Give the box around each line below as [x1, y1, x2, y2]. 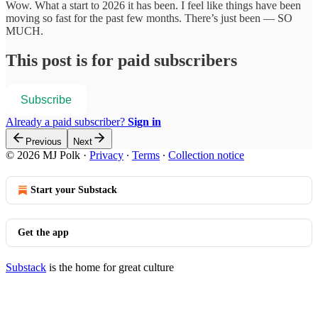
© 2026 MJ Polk [6, 149, 80, 162]
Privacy [89, 149, 124, 162]
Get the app [18, 227, 69, 238]
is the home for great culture [46, 261, 174, 274]
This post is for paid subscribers [6, 51, 237, 70]
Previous [26, 136, 62, 148]
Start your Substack [31, 185, 117, 196]
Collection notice [168, 149, 244, 162]
